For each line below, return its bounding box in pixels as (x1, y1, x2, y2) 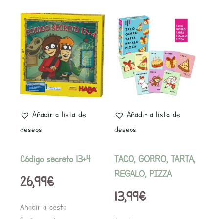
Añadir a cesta (20, 201, 66, 212)
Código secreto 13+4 (20, 153, 90, 165)
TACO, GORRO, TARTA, (114, 153, 195, 165)
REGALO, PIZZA (114, 167, 172, 180)
